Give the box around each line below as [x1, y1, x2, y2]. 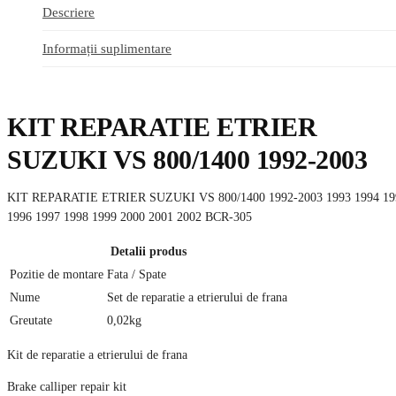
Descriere [42, 5, 95, 20]
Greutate [10, 313, 52, 327]
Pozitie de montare [10, 267, 103, 281]
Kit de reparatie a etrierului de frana [7, 347, 187, 362]
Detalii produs [110, 244, 187, 258]
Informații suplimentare [42, 41, 171, 56]
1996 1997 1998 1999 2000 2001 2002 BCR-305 [7, 209, 252, 224]
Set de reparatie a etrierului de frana [107, 290, 287, 304]
